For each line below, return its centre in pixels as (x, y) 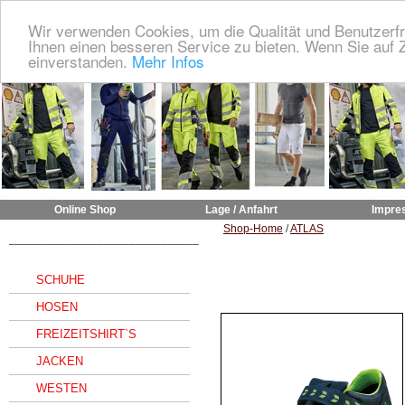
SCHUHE (61, 280)
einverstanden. (80, 61)
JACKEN (60, 361)
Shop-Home (253, 229)
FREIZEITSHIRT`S (86, 334)
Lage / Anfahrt (241, 210)
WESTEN (61, 388)
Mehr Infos (168, 61)
